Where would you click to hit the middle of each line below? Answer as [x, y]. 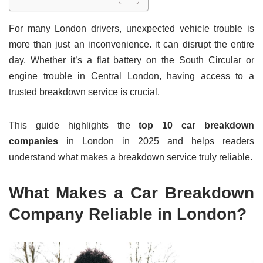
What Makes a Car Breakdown [131, 193]
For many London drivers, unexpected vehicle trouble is [131, 29]
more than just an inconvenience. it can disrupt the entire [131, 45]
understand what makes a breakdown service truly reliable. [131, 157]
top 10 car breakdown [197, 126]
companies [33, 141]
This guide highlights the [74, 126]
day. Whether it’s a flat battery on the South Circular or [131, 60]
